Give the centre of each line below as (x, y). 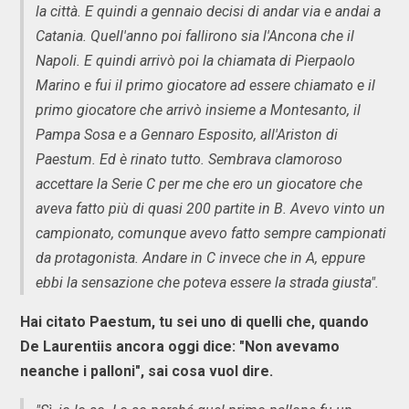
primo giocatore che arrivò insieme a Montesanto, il (198, 110)
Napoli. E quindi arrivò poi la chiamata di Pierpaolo (195, 60)
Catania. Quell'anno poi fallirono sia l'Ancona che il (195, 36)
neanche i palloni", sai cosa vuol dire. (147, 371)
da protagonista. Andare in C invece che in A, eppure (200, 257)
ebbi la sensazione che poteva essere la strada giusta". (207, 282)
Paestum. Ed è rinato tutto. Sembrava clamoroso (189, 159)
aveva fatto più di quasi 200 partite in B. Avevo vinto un (210, 208)
